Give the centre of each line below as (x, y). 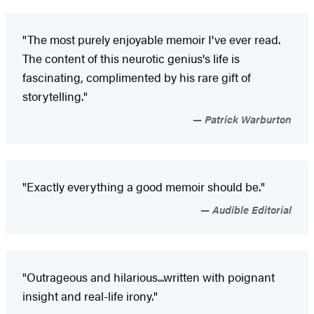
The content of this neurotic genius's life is (131, 58)
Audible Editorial (251, 209)
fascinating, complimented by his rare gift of (137, 77)
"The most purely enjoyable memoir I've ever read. (151, 39)
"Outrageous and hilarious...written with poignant (149, 277)
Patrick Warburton (247, 118)
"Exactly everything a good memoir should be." (144, 186)
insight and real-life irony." (90, 295)
